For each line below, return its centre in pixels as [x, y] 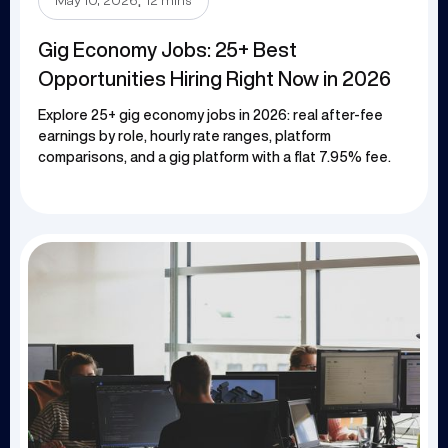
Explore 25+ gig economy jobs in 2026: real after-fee [210, 115]
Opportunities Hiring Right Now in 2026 [214, 79]
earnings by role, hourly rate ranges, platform [184, 136]
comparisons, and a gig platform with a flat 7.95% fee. [214, 157]
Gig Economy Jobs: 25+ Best [167, 50]
